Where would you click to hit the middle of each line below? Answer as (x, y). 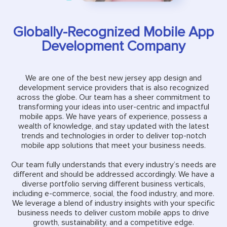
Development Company (113, 46)
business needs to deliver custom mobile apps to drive (113, 213)
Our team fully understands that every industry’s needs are (113, 164)
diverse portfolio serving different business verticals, (113, 184)
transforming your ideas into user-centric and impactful (113, 107)
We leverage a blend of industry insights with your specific (113, 203)
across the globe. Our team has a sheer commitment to (113, 97)
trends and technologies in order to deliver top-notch (113, 136)
